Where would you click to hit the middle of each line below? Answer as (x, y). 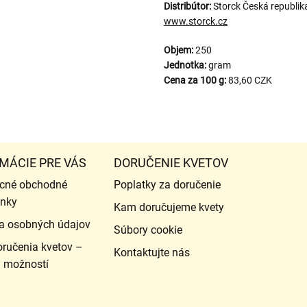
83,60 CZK (249, 80)
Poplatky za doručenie (167, 184)
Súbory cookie (148, 230)
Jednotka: (185, 65)
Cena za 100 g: (195, 80)
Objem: (179, 50)
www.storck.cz (196, 21)
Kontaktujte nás (151, 252)
